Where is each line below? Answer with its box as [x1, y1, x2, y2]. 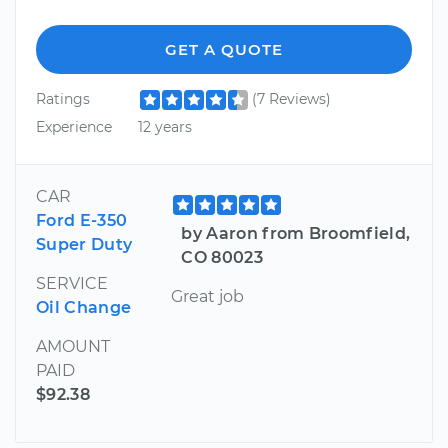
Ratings [36, 90, 90, 109]
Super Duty [36, 234, 133, 254]
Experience [36, 117, 112, 136]
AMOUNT [36, 336, 110, 356]
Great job [171, 286, 245, 306]
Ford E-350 [36, 210, 128, 230]
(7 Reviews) [251, 90, 331, 109]
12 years [137, 117, 192, 136]
